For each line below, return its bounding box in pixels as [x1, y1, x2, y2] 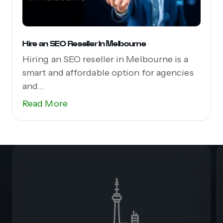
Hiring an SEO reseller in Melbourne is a [22, 53, 188, 65]
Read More [22, 98, 68, 109]
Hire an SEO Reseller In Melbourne [22, 38, 146, 49]
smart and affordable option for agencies [22, 67, 194, 78]
